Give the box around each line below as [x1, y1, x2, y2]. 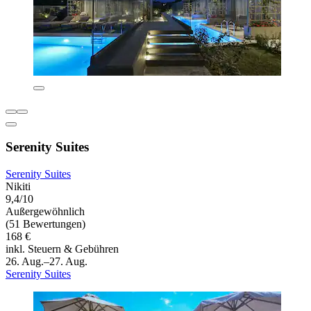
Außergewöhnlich [6, 205, 85, 218]
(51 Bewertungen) [6, 218, 85, 230]
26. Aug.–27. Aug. [6, 255, 87, 268]
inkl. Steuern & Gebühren [6, 243, 119, 255]
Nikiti [6, 180, 31, 193]
